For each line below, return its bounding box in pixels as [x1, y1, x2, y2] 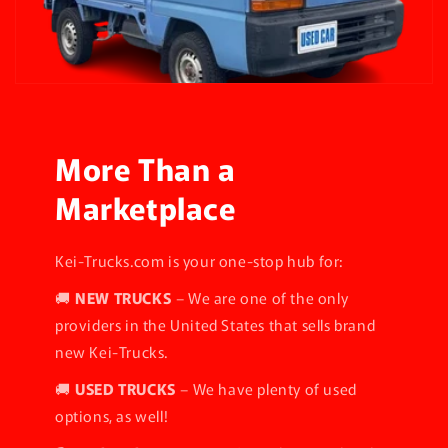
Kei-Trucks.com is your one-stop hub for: [55, 250, 343, 272]
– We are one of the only [175, 287, 349, 309]
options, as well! [55, 405, 169, 427]
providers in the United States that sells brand [55, 314, 376, 336]
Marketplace [55, 185, 236, 230]
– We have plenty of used [180, 378, 357, 400]
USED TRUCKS [75, 378, 181, 400]
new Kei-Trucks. [55, 341, 168, 363]
